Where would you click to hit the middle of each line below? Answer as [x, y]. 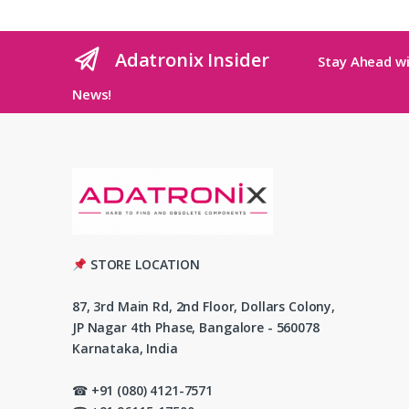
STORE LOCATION [143, 265]
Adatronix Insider [192, 59]
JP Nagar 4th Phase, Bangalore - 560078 [196, 328]
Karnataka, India [125, 349]
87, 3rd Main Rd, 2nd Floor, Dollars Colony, [204, 307]
